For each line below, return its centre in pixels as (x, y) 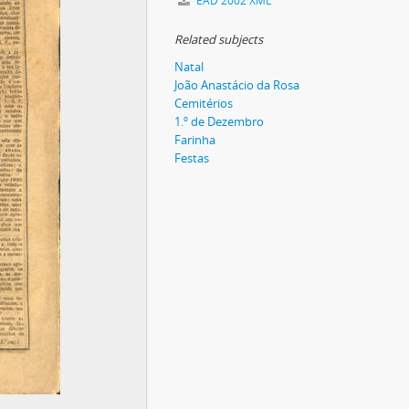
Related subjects (219, 39)
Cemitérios (204, 103)
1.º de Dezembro (219, 121)
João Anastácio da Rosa (237, 85)
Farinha (195, 140)
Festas (192, 158)
